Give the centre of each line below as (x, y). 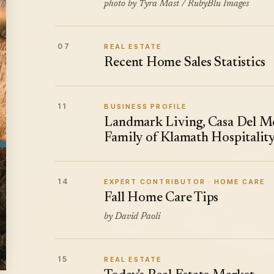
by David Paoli (132, 217)
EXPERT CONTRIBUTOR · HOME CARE (185, 182)
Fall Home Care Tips (161, 198)
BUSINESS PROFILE (146, 107)
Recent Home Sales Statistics (185, 63)
